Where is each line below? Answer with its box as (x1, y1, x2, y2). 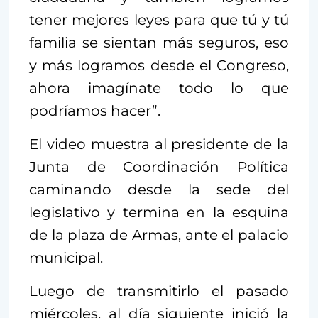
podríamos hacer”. (29, 102, 160, 119)
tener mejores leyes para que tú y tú (29, 11, 289, 28)
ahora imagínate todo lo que (29, 79, 289, 97)
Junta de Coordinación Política (29, 158, 289, 175)
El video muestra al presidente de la (29, 135, 289, 153)
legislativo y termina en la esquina (29, 203, 289, 221)
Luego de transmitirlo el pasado (29, 282, 289, 300)
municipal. (29, 248, 103, 266)
